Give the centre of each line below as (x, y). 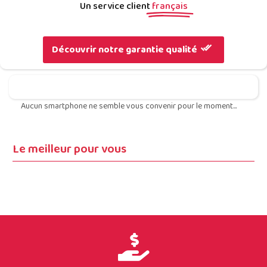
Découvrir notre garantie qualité (125, 50)
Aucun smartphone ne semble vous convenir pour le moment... (129, 106)
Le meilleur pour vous (69, 149)
